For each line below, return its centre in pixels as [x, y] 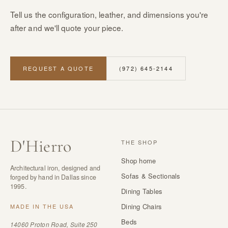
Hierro [48, 146]
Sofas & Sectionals [151, 176]
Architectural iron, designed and [55, 168]
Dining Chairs [142, 206]
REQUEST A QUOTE [58, 68]
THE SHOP [139, 142]
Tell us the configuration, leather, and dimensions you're [109, 15]
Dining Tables [142, 191]
